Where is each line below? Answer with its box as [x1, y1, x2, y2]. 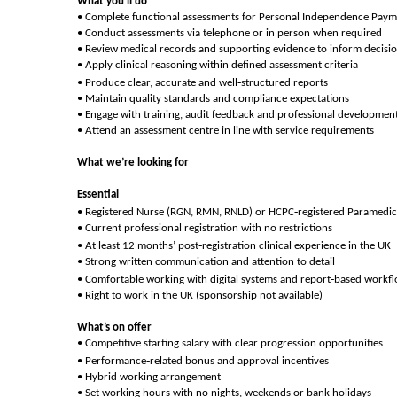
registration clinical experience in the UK [202, 240, 391, 252]
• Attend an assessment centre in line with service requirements [77, 125, 374, 136]
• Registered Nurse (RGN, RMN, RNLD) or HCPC [77, 206, 294, 218]
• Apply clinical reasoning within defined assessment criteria [77, 59, 358, 71]
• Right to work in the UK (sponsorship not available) [77, 290, 323, 301]
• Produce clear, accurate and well [77, 77, 237, 89]
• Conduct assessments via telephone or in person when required [77, 27, 382, 39]
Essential [77, 189, 119, 200]
